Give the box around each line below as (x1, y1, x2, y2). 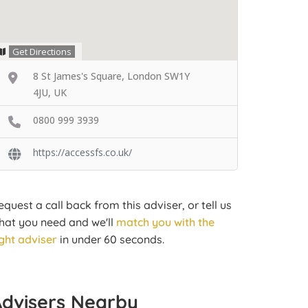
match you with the (116, 214, 214, 229)
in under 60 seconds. (57, 232, 164, 246)
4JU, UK (33, 86, 67, 99)
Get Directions (12, 45, 71, 58)
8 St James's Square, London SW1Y (33, 69, 190, 82)
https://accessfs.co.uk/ (33, 145, 132, 159)
